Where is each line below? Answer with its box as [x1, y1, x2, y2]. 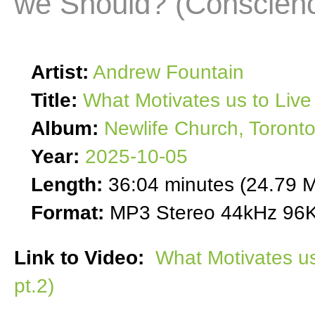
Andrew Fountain [93, 60, 244, 84]
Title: [31, 89, 77, 112]
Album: [31, 117, 98, 140]
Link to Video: [14, 246, 150, 269]
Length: [31, 173, 103, 196]
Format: [31, 201, 104, 224]
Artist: [31, 60, 89, 84]
